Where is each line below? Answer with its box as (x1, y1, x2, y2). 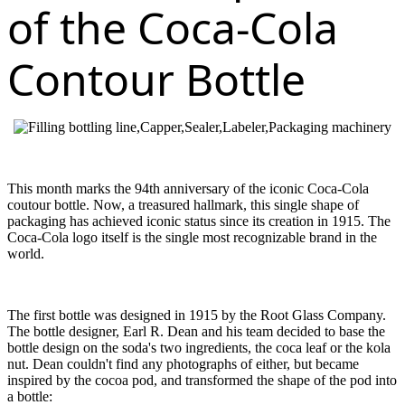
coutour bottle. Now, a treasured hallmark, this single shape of (7, 196, 359, 212)
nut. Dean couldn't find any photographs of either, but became (7, 355, 359, 372)
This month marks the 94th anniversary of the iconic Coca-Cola (7, 180, 369, 196)
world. (7, 245, 44, 261)
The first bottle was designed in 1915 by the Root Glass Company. (7, 306, 386, 323)
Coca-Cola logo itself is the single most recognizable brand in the (7, 229, 377, 245)
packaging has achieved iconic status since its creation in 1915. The (7, 212, 391, 229)
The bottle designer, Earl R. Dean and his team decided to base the (7, 323, 385, 339)
